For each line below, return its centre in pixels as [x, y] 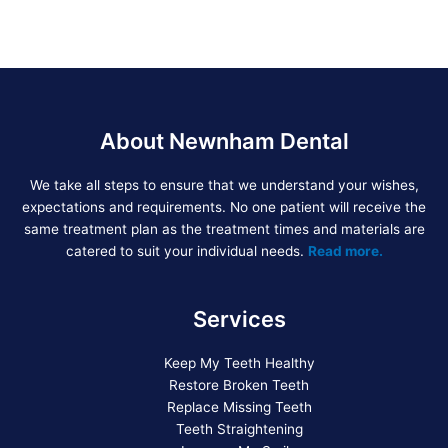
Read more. [345, 251]
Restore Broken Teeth [239, 385]
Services [239, 319]
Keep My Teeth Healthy [239, 363]
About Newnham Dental [224, 141]
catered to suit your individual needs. [186, 251]
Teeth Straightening [239, 429]
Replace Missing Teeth [239, 407]
